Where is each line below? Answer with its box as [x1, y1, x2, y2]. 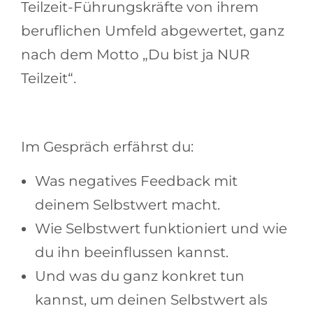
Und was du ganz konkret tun [35, 268, 245, 285]
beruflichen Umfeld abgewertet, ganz [21, 22, 284, 40]
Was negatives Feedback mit [35, 173, 238, 190]
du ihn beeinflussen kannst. [35, 244, 228, 261]
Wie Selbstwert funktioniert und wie [35, 220, 287, 238]
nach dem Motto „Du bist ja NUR [21, 46, 249, 64]
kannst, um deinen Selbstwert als [35, 291, 268, 309]
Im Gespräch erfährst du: [21, 138, 194, 156]
